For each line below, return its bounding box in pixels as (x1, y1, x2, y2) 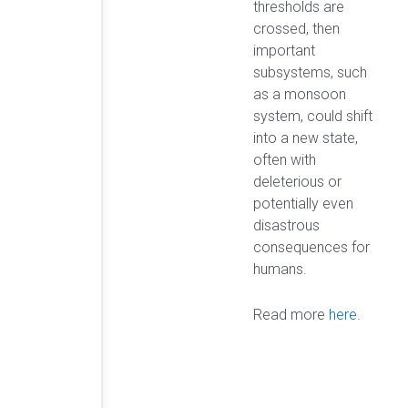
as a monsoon (253, 86, 346, 104)
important (253, 42, 315, 60)
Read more (253, 305, 329, 323)
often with (253, 151, 316, 169)
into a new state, (253, 129, 358, 148)
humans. (253, 260, 307, 279)
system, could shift (253, 107, 372, 126)
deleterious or (253, 173, 342, 191)
